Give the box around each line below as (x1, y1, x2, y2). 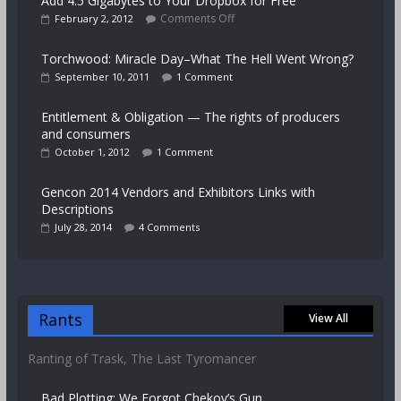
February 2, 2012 (54, 12, 133, 26)
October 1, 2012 (54, 145, 130, 159)
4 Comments (138, 220, 200, 235)
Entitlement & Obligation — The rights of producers (40, 108, 340, 126)
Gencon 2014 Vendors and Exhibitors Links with (40, 183, 315, 201)
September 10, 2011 (54, 70, 149, 84)
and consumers (40, 125, 131, 143)
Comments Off (159, 11, 235, 27)
